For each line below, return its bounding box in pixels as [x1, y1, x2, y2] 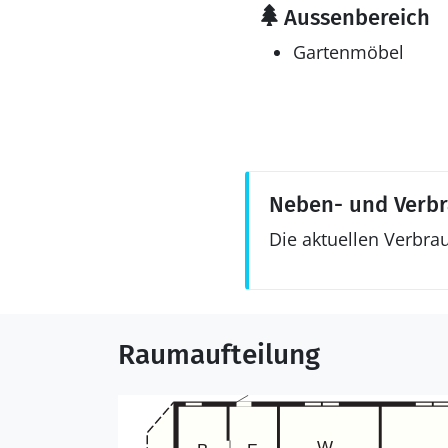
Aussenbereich [277, 4, 430, 31]
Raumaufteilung [118, 338, 320, 371]
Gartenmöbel [292, 40, 404, 64]
